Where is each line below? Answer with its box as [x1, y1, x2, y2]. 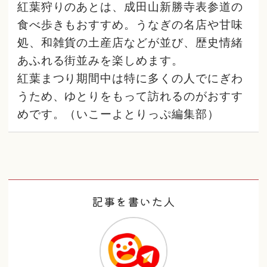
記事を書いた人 [92, 193, 175, 210]
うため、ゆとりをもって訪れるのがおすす [17, 89, 243, 104]
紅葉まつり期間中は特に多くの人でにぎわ [17, 71, 243, 86]
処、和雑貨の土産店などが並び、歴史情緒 [17, 35, 243, 50]
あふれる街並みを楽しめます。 [17, 53, 184, 68]
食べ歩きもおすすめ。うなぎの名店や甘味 [17, 17, 243, 32]
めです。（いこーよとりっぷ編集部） [17, 107, 219, 122]
